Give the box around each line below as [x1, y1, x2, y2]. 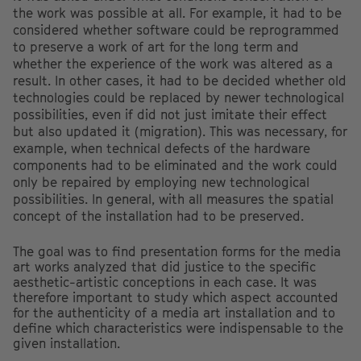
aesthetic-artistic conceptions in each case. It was [13, 274, 317, 291]
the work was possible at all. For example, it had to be [13, 5, 342, 22]
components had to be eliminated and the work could [13, 157, 338, 174]
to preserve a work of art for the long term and [13, 39, 299, 56]
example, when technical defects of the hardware [13, 140, 310, 157]
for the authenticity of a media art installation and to [13, 305, 335, 322]
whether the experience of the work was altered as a [13, 56, 333, 73]
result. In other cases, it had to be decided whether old [13, 73, 346, 89]
